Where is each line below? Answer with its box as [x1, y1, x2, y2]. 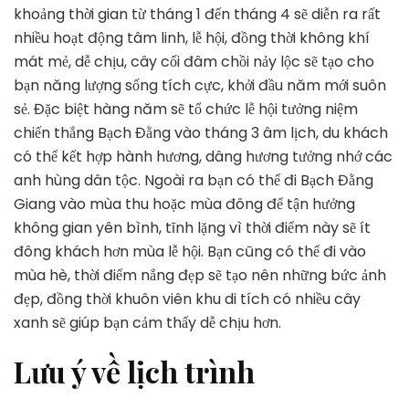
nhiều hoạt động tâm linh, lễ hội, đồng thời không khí [14, 27, 370, 49]
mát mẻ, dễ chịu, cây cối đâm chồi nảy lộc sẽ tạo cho [14, 51, 374, 73]
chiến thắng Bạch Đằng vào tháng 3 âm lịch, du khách [14, 122, 388, 144]
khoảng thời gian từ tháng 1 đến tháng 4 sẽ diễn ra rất [14, 4, 381, 26]
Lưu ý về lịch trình [14, 351, 255, 392]
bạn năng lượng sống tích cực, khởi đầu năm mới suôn [14, 75, 386, 97]
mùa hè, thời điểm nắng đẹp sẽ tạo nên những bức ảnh [14, 265, 386, 287]
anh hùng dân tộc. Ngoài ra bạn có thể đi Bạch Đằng [14, 170, 373, 192]
